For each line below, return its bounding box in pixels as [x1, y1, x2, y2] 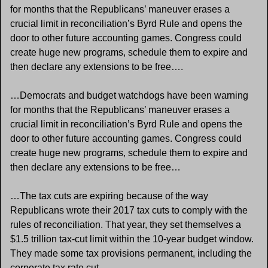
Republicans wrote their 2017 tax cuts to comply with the [10, 205, 248, 215]
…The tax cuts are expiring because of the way [10, 191, 208, 201]
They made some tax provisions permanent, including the [10, 248, 252, 258]
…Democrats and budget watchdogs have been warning [10, 90, 248, 100]
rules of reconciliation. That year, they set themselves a [10, 220, 241, 230]
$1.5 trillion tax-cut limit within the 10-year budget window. [10, 234, 254, 244]
